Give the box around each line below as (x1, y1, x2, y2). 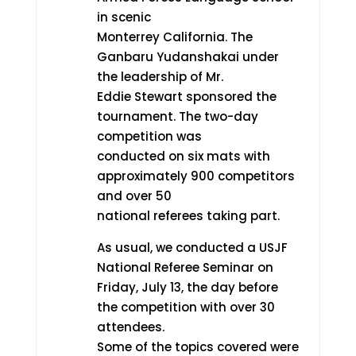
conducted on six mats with (96, 148, 270, 164)
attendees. (96, 319, 164, 335)
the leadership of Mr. (96, 68, 223, 85)
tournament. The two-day (96, 108, 258, 125)
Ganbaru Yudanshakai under (96, 48, 279, 65)
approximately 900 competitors (96, 168, 295, 184)
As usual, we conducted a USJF (96, 239, 288, 256)
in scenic (96, 9, 151, 25)
